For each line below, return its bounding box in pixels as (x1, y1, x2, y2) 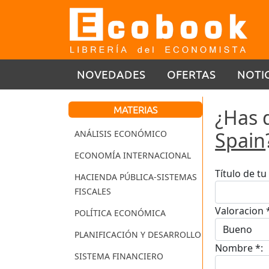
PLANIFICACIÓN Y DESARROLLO (74, 229, 201, 241)
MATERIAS (113, 103, 158, 116)
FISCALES (74, 186, 111, 198)
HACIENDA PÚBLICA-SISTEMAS (74, 171, 197, 183)
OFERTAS (167, 67, 216, 81)
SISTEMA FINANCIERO (74, 250, 163, 262)
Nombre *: (215, 241, 264, 255)
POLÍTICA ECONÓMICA (74, 207, 166, 219)
